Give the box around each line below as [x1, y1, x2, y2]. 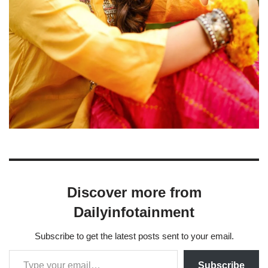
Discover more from [66, 184, 202, 200]
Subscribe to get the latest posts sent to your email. [34, 230, 234, 241]
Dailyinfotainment [74, 203, 194, 220]
